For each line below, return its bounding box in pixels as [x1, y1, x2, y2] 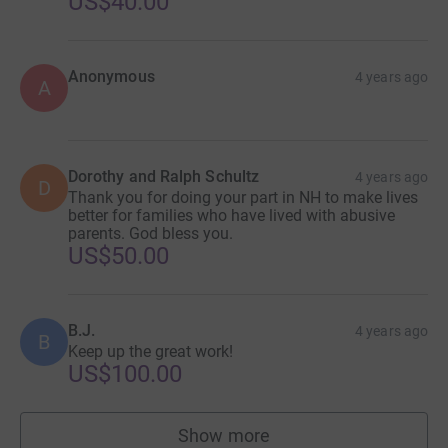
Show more [178, 425, 270, 446]
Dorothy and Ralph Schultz [68, 167, 259, 186]
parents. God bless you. [68, 224, 233, 243]
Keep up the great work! [68, 342, 233, 361]
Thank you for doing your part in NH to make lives [68, 188, 418, 207]
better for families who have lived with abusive [68, 206, 395, 225]
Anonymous [68, 67, 155, 86]
